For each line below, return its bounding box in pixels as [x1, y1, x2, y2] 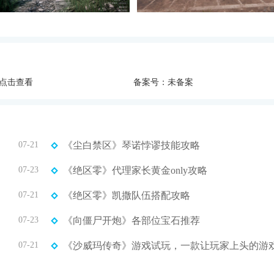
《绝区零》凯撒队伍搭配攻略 [63, 190, 190, 201]
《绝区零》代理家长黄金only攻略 [63, 165, 207, 176]
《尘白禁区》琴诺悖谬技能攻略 [63, 139, 200, 150]
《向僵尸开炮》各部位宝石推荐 [63, 215, 200, 226]
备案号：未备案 [133, 77, 193, 87]
